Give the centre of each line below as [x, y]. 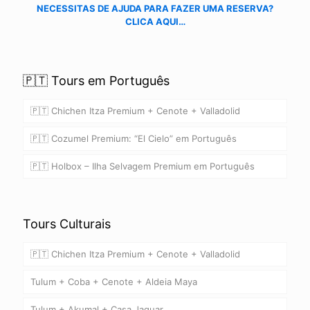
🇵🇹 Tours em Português [96, 80]
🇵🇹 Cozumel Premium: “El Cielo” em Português [134, 138]
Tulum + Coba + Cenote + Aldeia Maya [114, 281]
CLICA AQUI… [155, 21]
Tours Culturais [67, 224]
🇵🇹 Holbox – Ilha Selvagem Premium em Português [143, 166]
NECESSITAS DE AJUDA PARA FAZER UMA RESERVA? [155, 8]
